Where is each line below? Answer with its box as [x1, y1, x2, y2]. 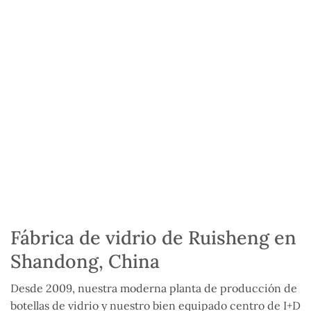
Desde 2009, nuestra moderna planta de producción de [10, 280, 297, 295]
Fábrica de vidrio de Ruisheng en [10, 226, 296, 250]
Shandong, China [10, 249, 160, 274]
